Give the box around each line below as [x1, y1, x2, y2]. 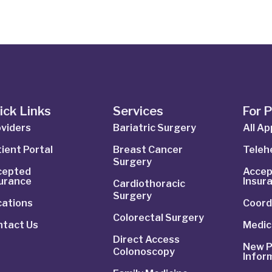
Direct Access [112, 234, 180, 246]
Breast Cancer [112, 144, 183, 156]
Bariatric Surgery [112, 122, 196, 134]
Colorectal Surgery [112, 212, 204, 224]
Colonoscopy [112, 246, 175, 258]
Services [112, 104, 163, 119]
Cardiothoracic [112, 178, 185, 190]
